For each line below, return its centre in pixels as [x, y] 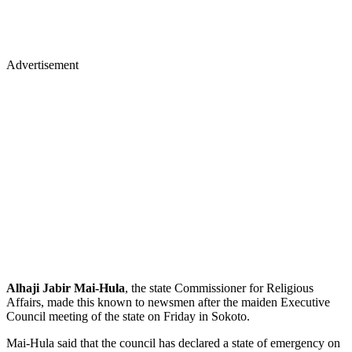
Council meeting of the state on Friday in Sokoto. [128, 316]
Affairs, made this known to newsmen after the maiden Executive [168, 302]
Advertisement [42, 64]
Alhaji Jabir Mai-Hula [66, 288]
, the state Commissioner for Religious [219, 288]
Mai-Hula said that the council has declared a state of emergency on [173, 343]
